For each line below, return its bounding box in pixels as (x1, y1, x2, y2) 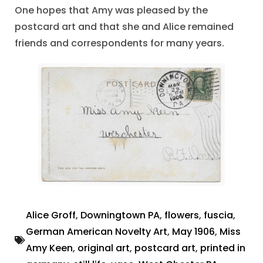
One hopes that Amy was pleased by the (15, 4, 208, 18)
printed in (200, 241, 245, 255)
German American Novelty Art (26, 225, 167, 239)
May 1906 (172, 225, 215, 239)
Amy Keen (26, 241, 73, 255)
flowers (164, 208, 199, 222)
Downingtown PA (80, 208, 160, 222)
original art (77, 241, 130, 255)
